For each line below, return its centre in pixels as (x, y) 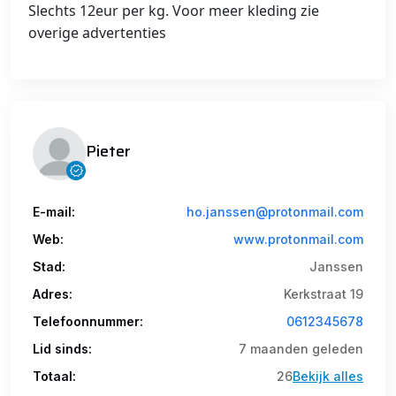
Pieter (108, 151)
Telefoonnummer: (88, 321)
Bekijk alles (328, 376)
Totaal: (54, 376)
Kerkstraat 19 (324, 294)
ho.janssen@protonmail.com (275, 212)
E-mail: (54, 212)
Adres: (53, 294)
